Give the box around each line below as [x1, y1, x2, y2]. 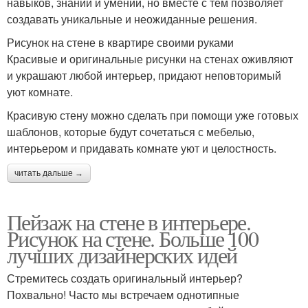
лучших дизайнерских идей [7, 240, 237, 269]
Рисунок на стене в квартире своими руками [7, 34, 234, 50]
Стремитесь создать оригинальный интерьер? [7, 270, 243, 286]
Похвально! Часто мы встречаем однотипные [7, 287, 239, 302]
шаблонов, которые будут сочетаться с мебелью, [7, 124, 254, 140]
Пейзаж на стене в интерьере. [7, 207, 251, 236]
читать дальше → [14, 168, 83, 178]
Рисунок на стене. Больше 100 [7, 223, 258, 253]
